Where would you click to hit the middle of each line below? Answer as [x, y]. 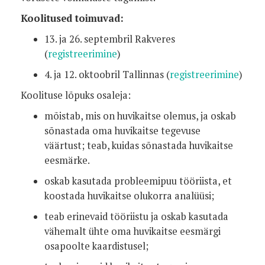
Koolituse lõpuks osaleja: [77, 95]
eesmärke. [68, 160]
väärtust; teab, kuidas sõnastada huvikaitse [139, 146]
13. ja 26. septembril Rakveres [110, 39]
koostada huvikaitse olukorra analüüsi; [130, 196]
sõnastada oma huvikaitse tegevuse [122, 131]
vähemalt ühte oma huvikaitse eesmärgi [132, 231]
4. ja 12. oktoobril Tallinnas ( [107, 75]
